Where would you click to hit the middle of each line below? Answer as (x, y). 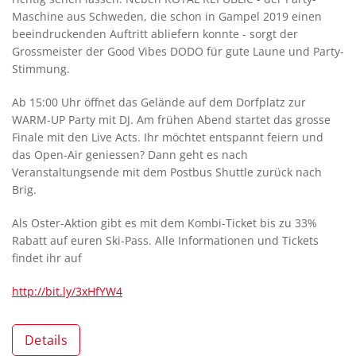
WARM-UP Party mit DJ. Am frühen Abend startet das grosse (171, 120)
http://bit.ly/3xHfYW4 (67, 291)
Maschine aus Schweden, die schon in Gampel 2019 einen (167, 16)
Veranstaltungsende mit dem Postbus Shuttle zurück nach (167, 172)
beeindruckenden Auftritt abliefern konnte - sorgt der (155, 34)
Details (46, 340)
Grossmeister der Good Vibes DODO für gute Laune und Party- (178, 51)
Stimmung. (41, 69)
